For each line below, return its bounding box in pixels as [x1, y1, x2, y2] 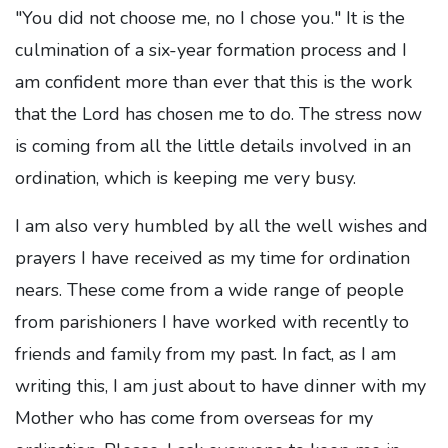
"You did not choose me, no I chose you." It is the [15, 6, 405, 31]
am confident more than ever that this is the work [15, 70, 412, 95]
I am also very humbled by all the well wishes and [15, 214, 428, 239]
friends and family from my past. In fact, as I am [15, 342, 396, 367]
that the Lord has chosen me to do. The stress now [15, 102, 422, 127]
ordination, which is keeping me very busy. [15, 166, 361, 191]
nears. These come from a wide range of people [15, 278, 404, 303]
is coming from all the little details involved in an [15, 134, 411, 159]
